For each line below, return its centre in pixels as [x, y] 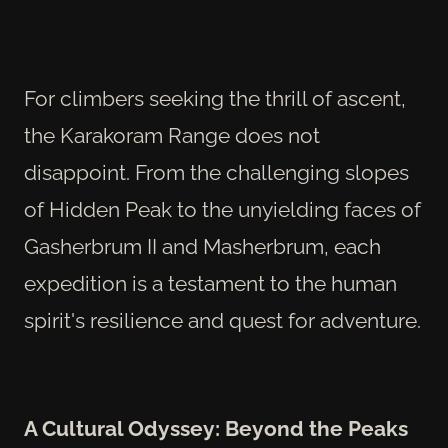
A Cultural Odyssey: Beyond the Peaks [216, 428]
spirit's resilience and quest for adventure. [222, 320]
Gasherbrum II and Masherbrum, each [202, 246]
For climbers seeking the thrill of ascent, [215, 98]
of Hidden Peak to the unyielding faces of [222, 209]
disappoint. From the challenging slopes [216, 172]
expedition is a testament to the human [210, 283]
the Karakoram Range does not [172, 135]
